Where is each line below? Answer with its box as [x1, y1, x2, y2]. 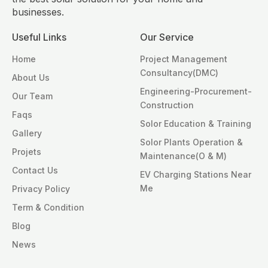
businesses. [12, 6, 64, 19]
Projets [12, 147, 41, 157]
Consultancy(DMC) [140, 68, 218, 78]
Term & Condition [12, 202, 84, 213]
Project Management [140, 54, 227, 65]
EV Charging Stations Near [140, 169, 251, 180]
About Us [12, 72, 50, 83]
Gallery [12, 128, 42, 139]
